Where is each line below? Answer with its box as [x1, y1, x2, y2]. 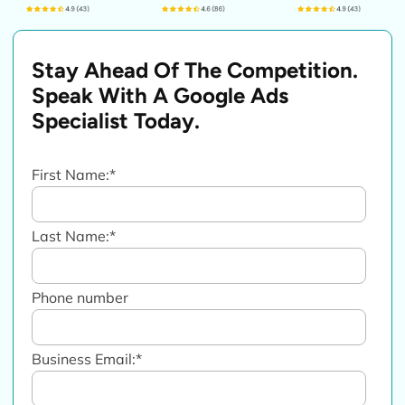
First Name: [32, 165, 110, 184]
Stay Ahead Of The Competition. [32, 56, 359, 83]
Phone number [32, 287, 129, 306]
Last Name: [32, 226, 110, 245]
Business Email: [32, 349, 137, 368]
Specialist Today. [32, 107, 201, 134]
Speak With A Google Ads [32, 81, 289, 108]
